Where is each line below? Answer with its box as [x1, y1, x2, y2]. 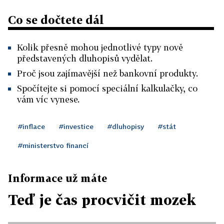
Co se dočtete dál [8, 13, 104, 26]
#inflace [18, 122, 45, 130]
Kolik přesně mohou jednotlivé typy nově [17, 42, 183, 52]
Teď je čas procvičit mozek [8, 191, 196, 208]
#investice [59, 122, 93, 130]
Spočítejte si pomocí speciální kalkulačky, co [17, 83, 197, 93]
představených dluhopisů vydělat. [17, 53, 152, 63]
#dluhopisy [107, 122, 144, 130]
